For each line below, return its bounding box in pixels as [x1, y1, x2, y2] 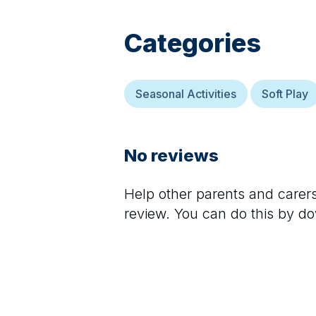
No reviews [124, 145, 219, 166]
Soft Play [262, 87, 308, 101]
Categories [124, 28, 261, 59]
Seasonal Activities [135, 87, 236, 101]
